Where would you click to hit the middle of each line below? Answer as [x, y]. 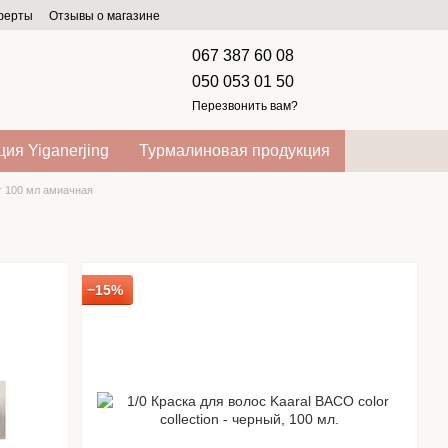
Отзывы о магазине [105, 16]
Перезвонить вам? [244, 105]
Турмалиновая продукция [234, 150]
